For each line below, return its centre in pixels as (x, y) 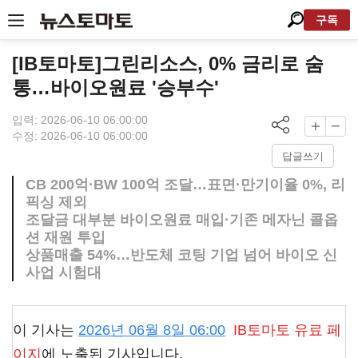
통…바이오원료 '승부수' (115, 88)
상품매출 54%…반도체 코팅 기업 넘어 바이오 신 (181, 255)
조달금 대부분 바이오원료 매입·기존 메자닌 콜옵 (182, 220)
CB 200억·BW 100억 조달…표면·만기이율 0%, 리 (185, 185)
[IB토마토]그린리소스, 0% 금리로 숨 (168, 64)
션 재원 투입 (66, 237)
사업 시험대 (64, 272)
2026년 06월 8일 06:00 (152, 330)
